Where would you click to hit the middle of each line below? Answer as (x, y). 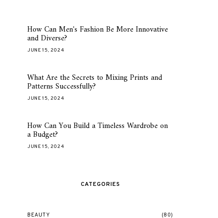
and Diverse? (47, 38)
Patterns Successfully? (62, 87)
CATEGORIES (100, 184)
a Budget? (43, 135)
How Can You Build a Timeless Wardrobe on (98, 126)
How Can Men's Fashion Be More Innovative (98, 30)
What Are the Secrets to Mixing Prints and (95, 78)
